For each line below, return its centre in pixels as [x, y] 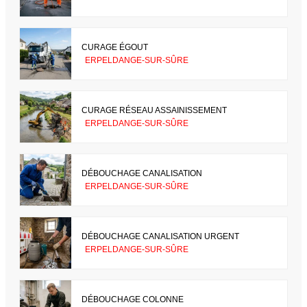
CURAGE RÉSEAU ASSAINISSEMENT [154, 110]
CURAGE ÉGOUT [115, 47]
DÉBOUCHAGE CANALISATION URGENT [160, 236]
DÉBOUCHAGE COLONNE [133, 299]
